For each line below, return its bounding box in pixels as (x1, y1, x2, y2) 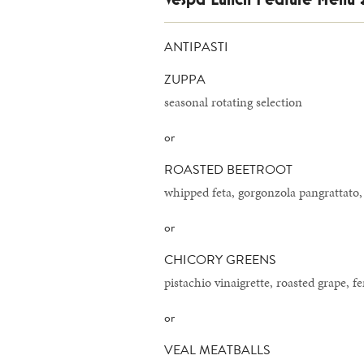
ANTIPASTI (164, 37, 228, 57)
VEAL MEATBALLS (164, 340, 271, 360)
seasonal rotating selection (164, 93, 302, 111)
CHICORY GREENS (164, 250, 276, 270)
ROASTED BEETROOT (164, 160, 292, 180)
